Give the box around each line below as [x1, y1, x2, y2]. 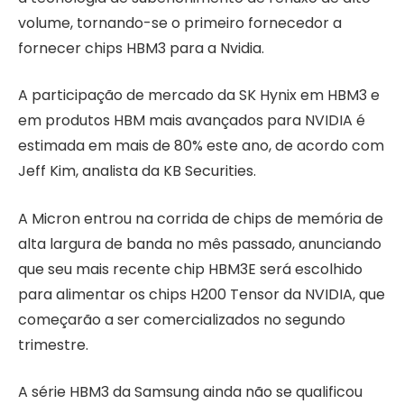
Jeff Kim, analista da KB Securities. [18, 161, 256, 182]
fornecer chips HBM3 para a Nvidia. [18, 37, 264, 59]
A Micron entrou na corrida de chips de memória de [18, 207, 383, 229]
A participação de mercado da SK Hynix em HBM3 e [18, 85, 380, 106]
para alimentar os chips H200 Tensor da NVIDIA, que [18, 283, 385, 305]
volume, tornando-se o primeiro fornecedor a [18, 12, 342, 33]
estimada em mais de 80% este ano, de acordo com [18, 135, 384, 157]
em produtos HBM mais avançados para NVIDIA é [18, 110, 365, 132]
